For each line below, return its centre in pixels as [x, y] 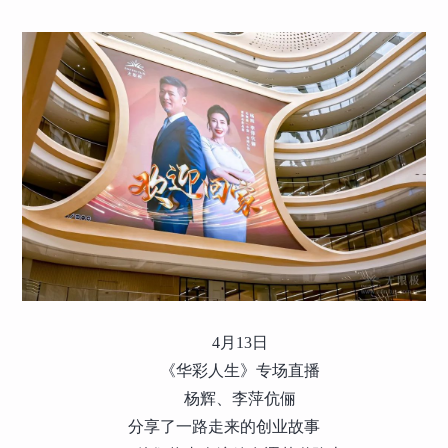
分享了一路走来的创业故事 [224, 426]
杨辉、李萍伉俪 [240, 398]
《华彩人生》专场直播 [240, 370]
